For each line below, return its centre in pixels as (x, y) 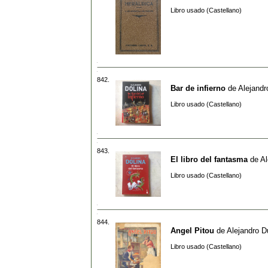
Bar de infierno (198, 88)
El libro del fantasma (209, 159)
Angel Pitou (192, 230)
